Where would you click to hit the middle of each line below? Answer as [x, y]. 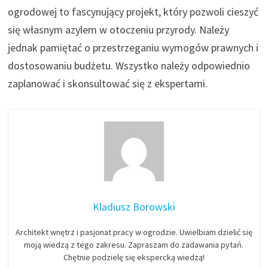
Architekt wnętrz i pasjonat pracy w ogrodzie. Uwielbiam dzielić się [134, 232]
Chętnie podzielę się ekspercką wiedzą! [134, 257]
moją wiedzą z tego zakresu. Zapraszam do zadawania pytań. [134, 244]
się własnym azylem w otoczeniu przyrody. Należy [119, 29]
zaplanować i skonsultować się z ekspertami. [108, 83]
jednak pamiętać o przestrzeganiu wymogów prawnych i [133, 47]
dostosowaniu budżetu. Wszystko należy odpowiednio [129, 65]
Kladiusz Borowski [134, 206]
